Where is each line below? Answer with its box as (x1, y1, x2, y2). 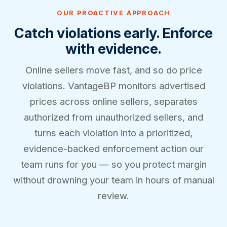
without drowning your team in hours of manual (13, 174, 214, 186)
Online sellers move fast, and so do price (25, 64, 202, 76)
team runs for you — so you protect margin (20, 159, 207, 170)
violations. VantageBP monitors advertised (22, 80, 205, 92)
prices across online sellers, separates (29, 96, 198, 107)
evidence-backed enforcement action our (23, 143, 204, 155)
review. (98, 190, 129, 202)
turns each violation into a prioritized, (34, 127, 193, 139)
